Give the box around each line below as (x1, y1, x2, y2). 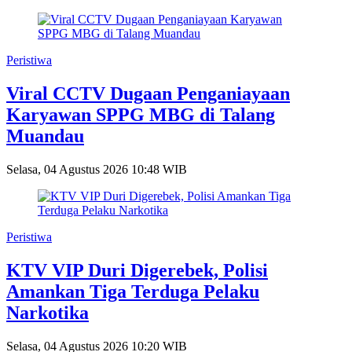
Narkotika (6, 302, 89, 323)
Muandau (6, 126, 84, 147)
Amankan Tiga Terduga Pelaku (6, 281, 259, 302)
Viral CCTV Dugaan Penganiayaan (6, 83, 290, 104)
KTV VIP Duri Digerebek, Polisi (6, 260, 268, 280)
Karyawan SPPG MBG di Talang (6, 104, 275, 126)
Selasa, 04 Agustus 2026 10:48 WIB (6, 163, 187, 177)
